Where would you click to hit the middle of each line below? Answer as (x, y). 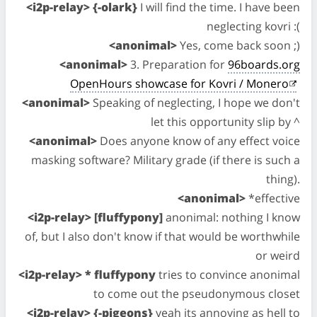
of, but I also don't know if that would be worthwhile (162, 236)
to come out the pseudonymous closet (197, 294)
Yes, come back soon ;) (238, 45)
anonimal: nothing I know (231, 217)
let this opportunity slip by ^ (225, 122)
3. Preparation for (178, 64)
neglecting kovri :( (253, 26)
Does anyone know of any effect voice (198, 141)
